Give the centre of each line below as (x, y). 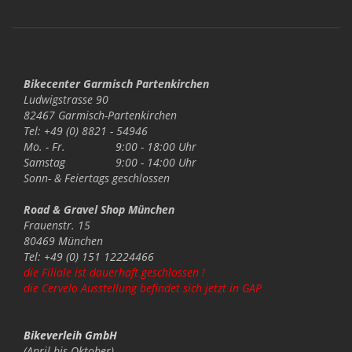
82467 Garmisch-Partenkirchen (100, 115)
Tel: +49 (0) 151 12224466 (89, 257)
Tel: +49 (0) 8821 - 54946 (86, 131)
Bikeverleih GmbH (70, 335)
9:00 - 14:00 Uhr (153, 163)
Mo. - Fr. (44, 147)
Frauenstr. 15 (57, 225)
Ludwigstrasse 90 (66, 100)
